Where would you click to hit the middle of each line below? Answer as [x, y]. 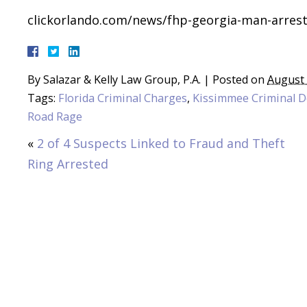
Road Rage [55, 116]
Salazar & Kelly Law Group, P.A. [122, 79]
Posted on [240, 79]
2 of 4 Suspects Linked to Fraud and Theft [161, 143]
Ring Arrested [68, 163]
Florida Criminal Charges [123, 98]
